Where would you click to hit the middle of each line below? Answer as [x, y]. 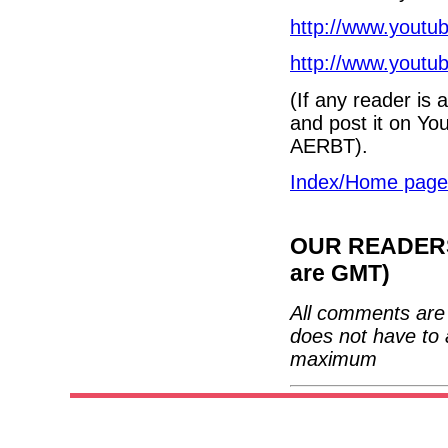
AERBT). [329, 145]
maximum [333, 359]
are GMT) [340, 272]
